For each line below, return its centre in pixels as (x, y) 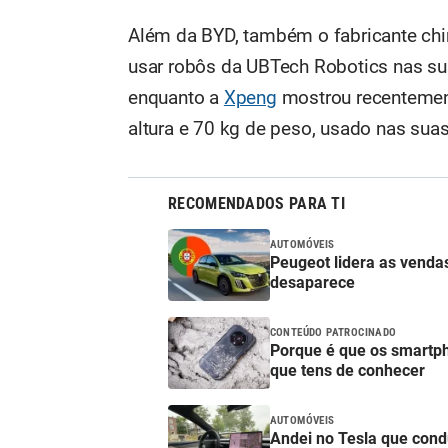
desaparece (312, 282)
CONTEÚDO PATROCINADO (333, 332)
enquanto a (176, 98)
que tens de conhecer (347, 370)
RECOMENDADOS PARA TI (256, 204)
